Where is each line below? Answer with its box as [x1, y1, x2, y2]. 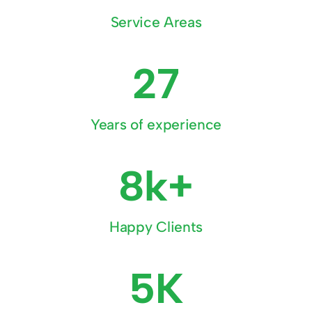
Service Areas [110, 13, 202, 31]
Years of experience [90, 115, 221, 133]
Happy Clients [109, 217, 203, 235]
